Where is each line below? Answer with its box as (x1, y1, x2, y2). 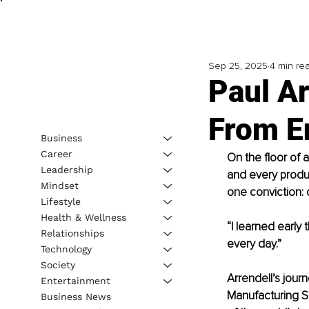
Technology (40, 243, 92, 255)
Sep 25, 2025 (208, 60, 268, 72)
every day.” (226, 237, 281, 252)
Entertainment (40, 275, 110, 286)
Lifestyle (40, 195, 81, 207)
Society (40, 259, 75, 270)
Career (40, 148, 72, 159)
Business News (40, 290, 111, 302)
